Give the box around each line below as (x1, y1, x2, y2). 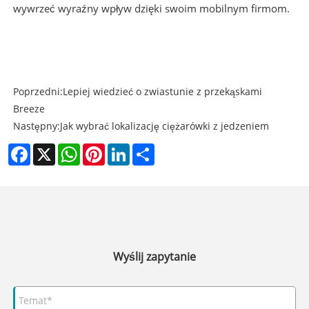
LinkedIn (130, 142, 169, 155)
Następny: (12, 119, 60, 133)
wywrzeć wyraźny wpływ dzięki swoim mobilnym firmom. (12, 1, 290, 16)
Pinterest (105, 142, 146, 155)
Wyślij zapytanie (113, 249, 196, 264)
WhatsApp (80, 142, 128, 155)
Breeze (12, 102, 45, 116)
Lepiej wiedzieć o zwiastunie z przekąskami (62, 85, 262, 99)
